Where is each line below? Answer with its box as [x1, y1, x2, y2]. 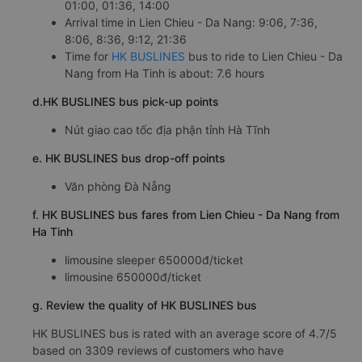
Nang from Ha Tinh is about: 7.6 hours [65, 66, 264, 81]
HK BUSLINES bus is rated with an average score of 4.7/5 [32, 326, 337, 341]
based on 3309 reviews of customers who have [32, 343, 284, 358]
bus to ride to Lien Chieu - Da [185, 49, 343, 64]
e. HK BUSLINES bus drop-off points [32, 151, 225, 166]
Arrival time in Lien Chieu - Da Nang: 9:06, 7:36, [65, 15, 318, 30]
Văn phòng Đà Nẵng [65, 179, 171, 194]
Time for [65, 49, 112, 64]
